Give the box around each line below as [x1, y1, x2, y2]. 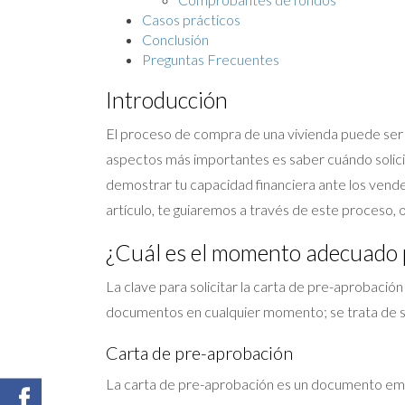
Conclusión [142, 30, 209, 48]
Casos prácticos [142, 10, 240, 28]
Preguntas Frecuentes [142, 50, 279, 68]
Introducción [106, 85, 228, 113]
